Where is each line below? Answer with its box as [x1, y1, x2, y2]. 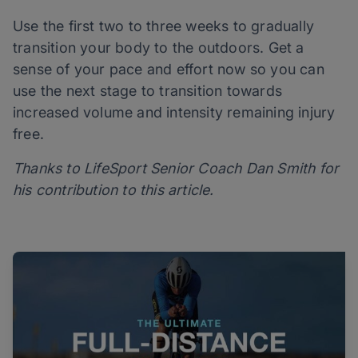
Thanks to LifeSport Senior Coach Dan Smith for [13, 160, 340, 177]
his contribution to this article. [13, 181, 214, 199]
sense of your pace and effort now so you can [13, 61, 324, 78]
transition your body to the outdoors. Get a [13, 39, 304, 57]
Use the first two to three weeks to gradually [13, 18, 315, 35]
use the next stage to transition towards [13, 82, 283, 100]
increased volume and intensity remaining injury [13, 104, 336, 121]
